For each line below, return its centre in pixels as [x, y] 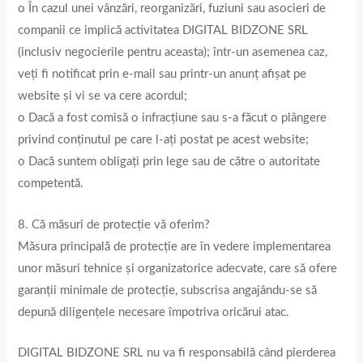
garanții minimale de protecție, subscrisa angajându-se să [168, 290]
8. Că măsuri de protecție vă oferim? [114, 224]
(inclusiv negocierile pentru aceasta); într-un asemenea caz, [173, 53]
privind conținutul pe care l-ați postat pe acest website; [164, 140]
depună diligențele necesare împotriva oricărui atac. [154, 312]
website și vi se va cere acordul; [103, 96]
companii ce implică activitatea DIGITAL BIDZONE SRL [163, 31]
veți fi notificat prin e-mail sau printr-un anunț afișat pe [162, 75]
